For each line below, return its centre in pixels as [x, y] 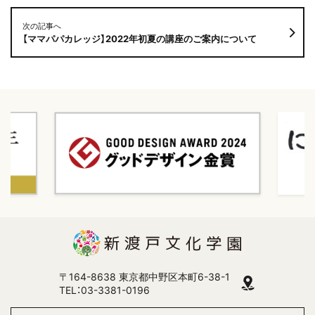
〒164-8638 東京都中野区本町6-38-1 [144, 276]
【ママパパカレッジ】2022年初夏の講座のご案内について [139, 39]
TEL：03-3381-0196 [104, 290]
